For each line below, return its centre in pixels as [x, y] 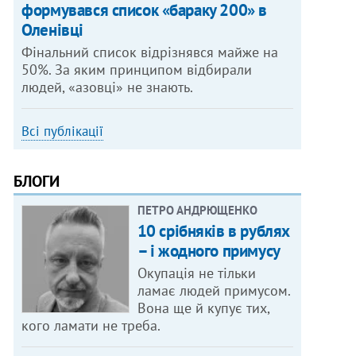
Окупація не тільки [196, 273]
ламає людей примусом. [214, 291]
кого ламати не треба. [91, 326]
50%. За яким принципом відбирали [137, 70]
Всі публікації [63, 132]
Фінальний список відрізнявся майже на [150, 52]
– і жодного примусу [209, 251]
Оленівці [52, 30]
